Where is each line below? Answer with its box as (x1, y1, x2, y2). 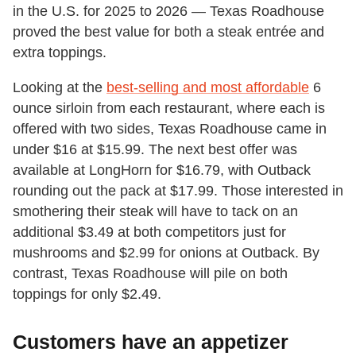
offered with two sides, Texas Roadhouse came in (13, 120, 327, 137)
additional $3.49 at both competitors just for (13, 223, 286, 240)
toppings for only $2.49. (13, 285, 161, 302)
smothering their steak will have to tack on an (13, 203, 298, 219)
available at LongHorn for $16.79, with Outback (13, 161, 311, 178)
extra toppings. (13, 44, 106, 60)
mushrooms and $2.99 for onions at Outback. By (13, 244, 319, 261)
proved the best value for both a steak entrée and (13, 23, 324, 40)
